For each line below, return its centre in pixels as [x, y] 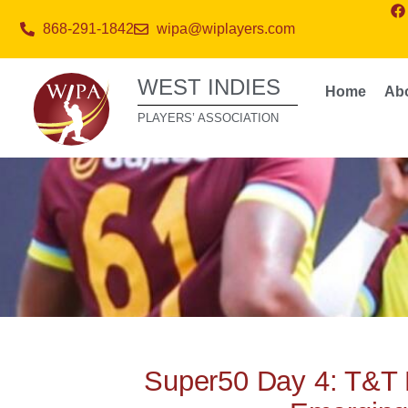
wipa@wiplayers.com [226, 29]
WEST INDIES [209, 87]
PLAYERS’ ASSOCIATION [209, 118]
